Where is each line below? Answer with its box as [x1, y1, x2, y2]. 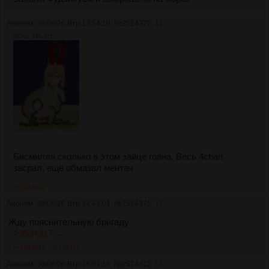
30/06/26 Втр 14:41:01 [37, 199, 110, 208]
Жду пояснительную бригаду [8, 216, 129, 227]
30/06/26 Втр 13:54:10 [37, 19, 110, 28]
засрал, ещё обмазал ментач [13, 162, 133, 173]
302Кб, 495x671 [13, 33, 53, 40]
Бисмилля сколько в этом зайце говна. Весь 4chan [13, 151, 223, 162]
